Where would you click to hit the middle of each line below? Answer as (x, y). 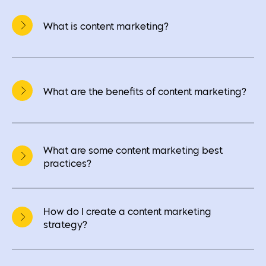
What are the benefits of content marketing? (145, 92)
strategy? (65, 225)
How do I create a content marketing (127, 212)
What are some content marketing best (133, 151)
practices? (67, 164)
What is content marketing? (106, 27)
